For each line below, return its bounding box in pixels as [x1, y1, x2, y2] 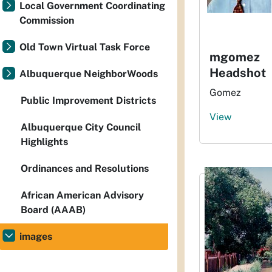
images [19, 231, 52, 242]
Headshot [209, 66, 266, 80]
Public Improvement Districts [21, 95, 156, 106]
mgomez [209, 50, 260, 64]
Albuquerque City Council [21, 121, 141, 133]
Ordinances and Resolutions [21, 163, 149, 174]
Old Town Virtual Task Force [19, 41, 150, 53]
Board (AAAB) [21, 204, 86, 216]
